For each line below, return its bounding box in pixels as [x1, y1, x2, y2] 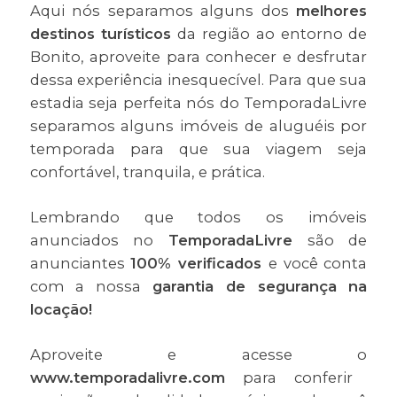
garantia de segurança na [152, 277, 368, 296]
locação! [29, 300, 92, 319]
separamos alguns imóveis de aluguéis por [29, 117, 368, 136]
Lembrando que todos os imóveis [29, 208, 368, 227]
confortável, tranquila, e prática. [29, 163, 265, 182]
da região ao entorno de [171, 25, 368, 43]
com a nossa [29, 277, 152, 296]
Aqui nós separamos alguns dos [29, 2, 297, 20]
